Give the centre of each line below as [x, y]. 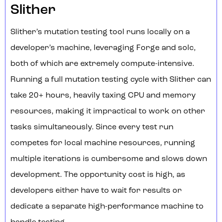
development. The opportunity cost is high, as [98, 175]
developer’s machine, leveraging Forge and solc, [103, 48]
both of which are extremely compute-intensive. [102, 64]
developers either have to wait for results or [96, 191]
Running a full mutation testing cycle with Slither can [111, 80]
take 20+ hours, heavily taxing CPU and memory [103, 96]
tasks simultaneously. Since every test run [92, 128]
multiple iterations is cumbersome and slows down [109, 159]
